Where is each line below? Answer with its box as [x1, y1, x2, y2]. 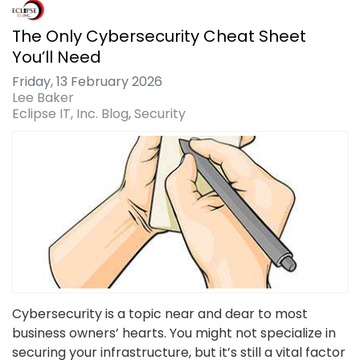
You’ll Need [12, 46, 101, 69]
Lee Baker [12, 88, 74, 108]
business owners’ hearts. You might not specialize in [12, 324, 336, 343]
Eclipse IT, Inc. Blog [12, 104, 129, 124]
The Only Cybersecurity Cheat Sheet [12, 25, 306, 48]
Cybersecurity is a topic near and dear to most [12, 305, 308, 324]
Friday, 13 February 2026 [12, 72, 162, 92]
